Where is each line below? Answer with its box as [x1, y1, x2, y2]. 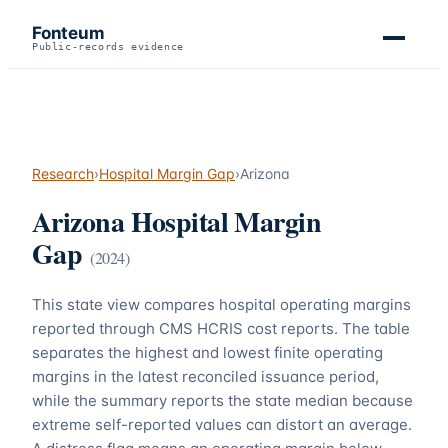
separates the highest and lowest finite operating [32, 343, 383, 363]
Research [32, 165, 94, 182]
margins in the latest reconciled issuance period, [32, 367, 379, 387]
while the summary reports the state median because [32, 391, 413, 411]
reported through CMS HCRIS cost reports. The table [32, 319, 410, 339]
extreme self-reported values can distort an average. [32, 415, 412, 435]
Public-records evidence [32, 41, 184, 52]
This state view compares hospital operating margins [32, 295, 411, 315]
